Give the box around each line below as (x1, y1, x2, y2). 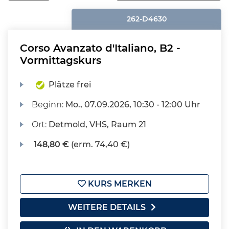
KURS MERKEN (85, 179, 152, 189)
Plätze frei (49, 80, 91, 89)
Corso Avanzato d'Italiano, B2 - (20, 42, 180, 54)
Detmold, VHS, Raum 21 (49, 120, 147, 129)
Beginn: (32, 100, 66, 109)
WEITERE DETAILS (68, 202, 146, 212)
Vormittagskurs (20, 54, 101, 66)
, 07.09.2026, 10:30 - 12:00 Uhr (80, 100, 201, 109)
